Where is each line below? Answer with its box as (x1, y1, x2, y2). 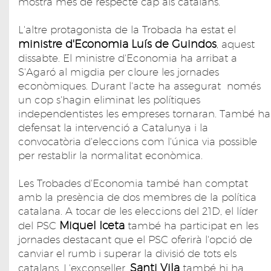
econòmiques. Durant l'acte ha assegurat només (18, 80, 261, 93)
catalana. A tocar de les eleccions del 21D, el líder (18, 205, 258, 218)
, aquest (217, 38, 255, 51)
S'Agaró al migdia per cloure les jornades (18, 66, 219, 79)
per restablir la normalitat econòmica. (18, 149, 203, 162)
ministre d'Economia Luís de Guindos (18, 38, 217, 51)
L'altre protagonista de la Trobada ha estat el (18, 24, 236, 36)
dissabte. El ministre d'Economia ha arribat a (18, 52, 237, 65)
